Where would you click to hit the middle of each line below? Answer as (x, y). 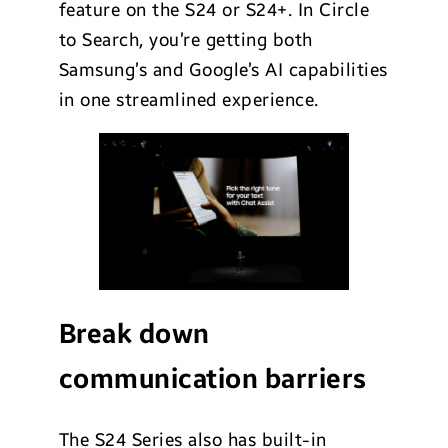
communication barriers (212, 379)
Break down (134, 334)
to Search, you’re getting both (185, 40)
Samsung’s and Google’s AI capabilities (223, 70)
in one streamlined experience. (188, 100)
